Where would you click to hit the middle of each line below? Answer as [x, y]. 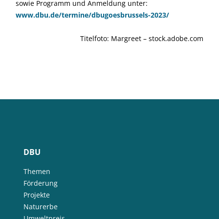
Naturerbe [41, 207]
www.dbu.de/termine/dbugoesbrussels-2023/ [92, 15]
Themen [37, 171]
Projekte [37, 195]
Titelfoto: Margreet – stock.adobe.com [142, 38]
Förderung [41, 183]
